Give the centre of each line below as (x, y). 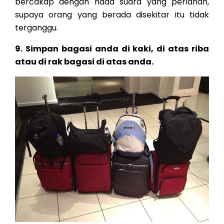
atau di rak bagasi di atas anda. (84, 62)
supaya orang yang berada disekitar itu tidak (112, 15)
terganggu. (36, 28)
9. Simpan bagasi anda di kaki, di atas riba (112, 49)
